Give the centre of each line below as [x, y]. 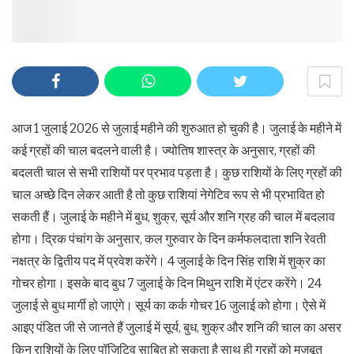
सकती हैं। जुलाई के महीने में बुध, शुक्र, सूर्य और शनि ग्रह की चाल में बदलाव [173, 217]
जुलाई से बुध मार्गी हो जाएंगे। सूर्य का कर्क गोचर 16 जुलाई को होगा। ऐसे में [169, 306]
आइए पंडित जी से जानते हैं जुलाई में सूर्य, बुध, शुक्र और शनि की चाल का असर [177, 328]
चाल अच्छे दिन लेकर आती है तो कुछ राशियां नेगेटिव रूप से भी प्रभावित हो [168, 195]
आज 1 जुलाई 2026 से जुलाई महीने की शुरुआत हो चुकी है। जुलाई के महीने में [177, 129]
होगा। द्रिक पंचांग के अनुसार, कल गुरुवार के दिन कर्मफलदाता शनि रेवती [169, 239]
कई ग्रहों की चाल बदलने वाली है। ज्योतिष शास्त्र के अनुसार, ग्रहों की [164, 151]
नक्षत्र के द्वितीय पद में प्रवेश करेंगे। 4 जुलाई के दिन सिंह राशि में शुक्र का [169, 262]
